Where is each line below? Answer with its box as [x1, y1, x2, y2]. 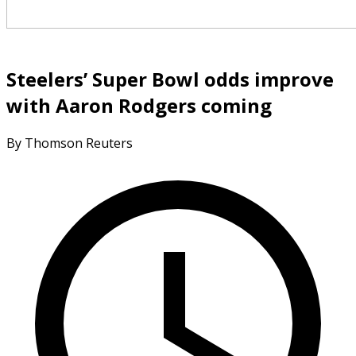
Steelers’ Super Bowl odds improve [6, 65, 334, 92]
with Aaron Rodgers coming [6, 91, 272, 118]
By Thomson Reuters [6, 133, 133, 152]
